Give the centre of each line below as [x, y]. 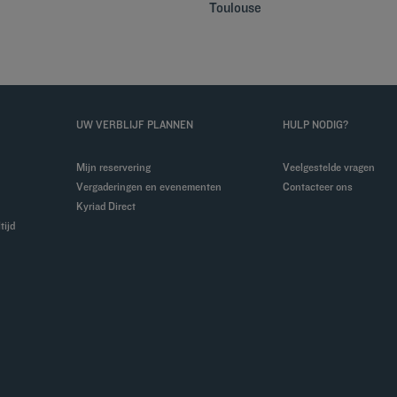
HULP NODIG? [315, 125]
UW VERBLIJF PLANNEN [134, 125]
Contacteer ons [321, 187]
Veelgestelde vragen [332, 167]
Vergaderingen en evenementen [152, 187]
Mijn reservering [117, 167]
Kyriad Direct [109, 206]
